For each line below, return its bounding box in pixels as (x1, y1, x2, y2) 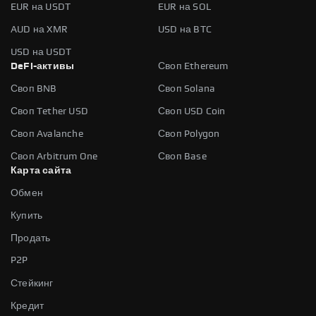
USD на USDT (11, 47, 72, 57)
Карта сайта (11, 165, 72, 176)
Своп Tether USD (11, 106, 88, 116)
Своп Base (158, 151, 207, 162)
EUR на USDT (11, 1, 71, 12)
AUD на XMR (11, 24, 68, 35)
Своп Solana (158, 83, 216, 94)
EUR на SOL (158, 1, 211, 12)
